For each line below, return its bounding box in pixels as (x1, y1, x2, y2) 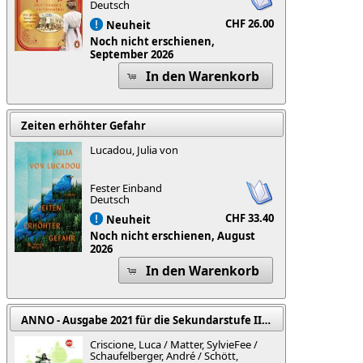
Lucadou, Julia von (90, 143, 179, 158)
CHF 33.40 (225, 211, 275, 226)
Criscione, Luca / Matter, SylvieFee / (90, 337, 258, 352)
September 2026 (90, 46, 174, 62)
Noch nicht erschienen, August (90, 228, 256, 243)
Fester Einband (90, 181, 163, 196)
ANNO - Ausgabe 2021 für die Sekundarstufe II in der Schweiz (261, 312, 271, 327)
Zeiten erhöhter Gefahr (20, 117, 146, 133)
